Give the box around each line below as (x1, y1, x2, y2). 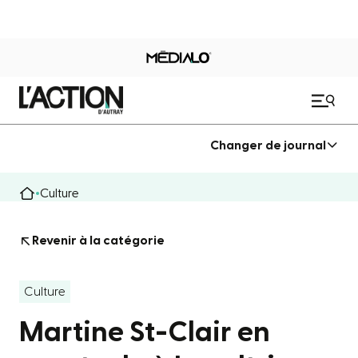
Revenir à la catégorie (32, 234, 165, 247)
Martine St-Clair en (19, 318, 270, 347)
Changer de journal (210, 138, 326, 152)
